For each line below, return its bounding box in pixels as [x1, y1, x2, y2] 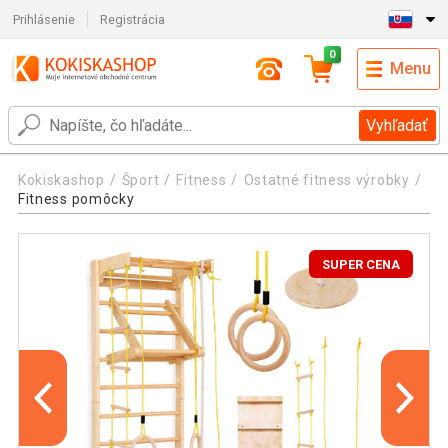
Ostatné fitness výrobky [243, 172, 410, 189]
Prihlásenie [12, 11, 75, 27]
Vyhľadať [366, 116, 429, 136]
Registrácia [100, 11, 166, 27]
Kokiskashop [17, 172, 105, 189]
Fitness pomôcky [17, 191, 135, 208]
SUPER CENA [322, 256, 401, 272]
